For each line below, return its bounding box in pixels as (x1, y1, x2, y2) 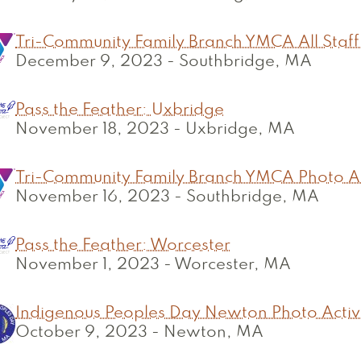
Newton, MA (164, 326, 263, 340)
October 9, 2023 (15, 326, 147, 340)
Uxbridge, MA (185, 122, 295, 137)
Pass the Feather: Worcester (15, 239, 230, 253)
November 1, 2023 (15, 258, 160, 272)
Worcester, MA (174, 258, 291, 272)
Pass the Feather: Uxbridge (15, 103, 224, 118)
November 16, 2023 (15, 190, 170, 205)
